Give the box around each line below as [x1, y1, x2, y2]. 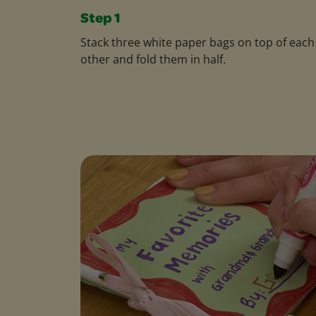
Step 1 [80, 12, 120, 27]
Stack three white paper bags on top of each [80, 34, 315, 50]
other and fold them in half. [80, 51, 226, 67]
